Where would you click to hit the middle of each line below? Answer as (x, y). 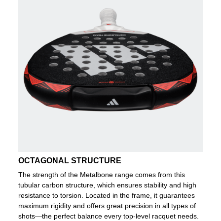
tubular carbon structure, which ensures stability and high (108, 185)
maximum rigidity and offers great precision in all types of (107, 205)
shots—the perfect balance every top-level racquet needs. (109, 216)
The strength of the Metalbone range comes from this (102, 174)
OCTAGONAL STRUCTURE (70, 160)
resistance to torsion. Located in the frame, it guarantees (107, 195)
